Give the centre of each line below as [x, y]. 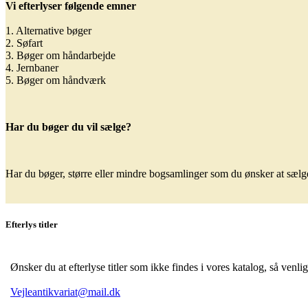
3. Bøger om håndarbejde [60, 56]
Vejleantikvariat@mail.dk [65, 291]
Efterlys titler [32, 224]
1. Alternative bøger [48, 31]
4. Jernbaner [32, 68]
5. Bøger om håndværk [56, 80]
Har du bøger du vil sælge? [68, 127]
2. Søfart [24, 43]
